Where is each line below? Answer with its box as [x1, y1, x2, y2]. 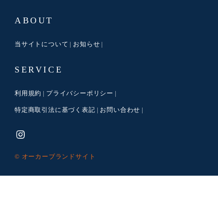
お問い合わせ [100, 106, 141, 114]
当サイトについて [15, 40, 69, 48]
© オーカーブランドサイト [15, 153, 96, 161]
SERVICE [15, 65, 63, 75]
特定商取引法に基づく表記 [15, 106, 95, 114]
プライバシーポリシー [46, 90, 114, 97]
